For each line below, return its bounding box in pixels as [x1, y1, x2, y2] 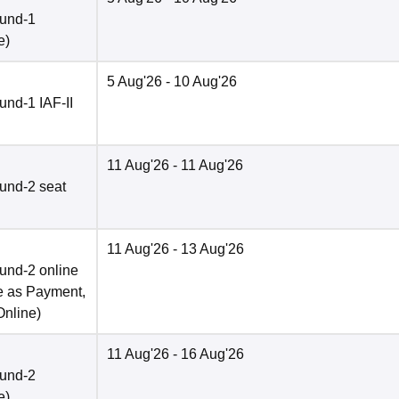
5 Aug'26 [107, 74, 162, 90]
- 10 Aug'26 [162, 74, 237, 90]
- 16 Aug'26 [169, 346, 244, 362]
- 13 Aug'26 [169, 241, 244, 257]
